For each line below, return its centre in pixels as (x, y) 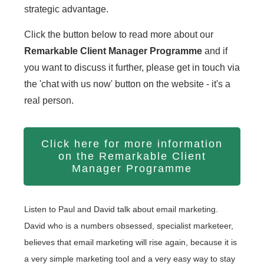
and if (215, 51)
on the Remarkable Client (132, 156)
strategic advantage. (66, 9)
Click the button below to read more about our (119, 35)
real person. (49, 101)
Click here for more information (132, 144)
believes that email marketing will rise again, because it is (131, 242)
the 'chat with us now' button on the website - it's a (127, 84)
